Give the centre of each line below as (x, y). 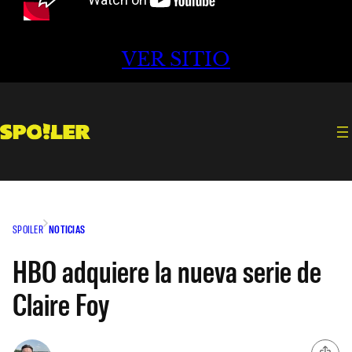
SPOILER (28, 229)
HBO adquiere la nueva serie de (167, 270)
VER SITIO (176, 60)
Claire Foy (61, 303)
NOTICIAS (67, 229)
